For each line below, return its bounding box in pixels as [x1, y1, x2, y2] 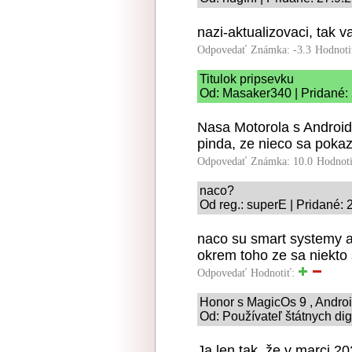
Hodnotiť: [251, 266, 298, 279]
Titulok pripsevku [200, 71, 294, 86]
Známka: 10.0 [251, 155, 313, 167]
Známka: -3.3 [251, 43, 311, 56]
